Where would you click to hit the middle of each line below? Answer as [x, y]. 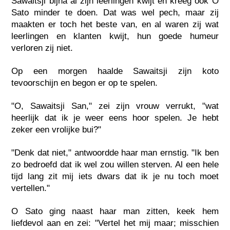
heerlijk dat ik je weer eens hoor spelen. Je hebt [115, 118]
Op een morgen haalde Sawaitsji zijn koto [115, 71]
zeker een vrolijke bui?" [56, 129]
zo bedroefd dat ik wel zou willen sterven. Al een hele [115, 164]
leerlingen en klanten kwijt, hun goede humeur [115, 36]
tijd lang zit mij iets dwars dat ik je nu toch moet [115, 176]
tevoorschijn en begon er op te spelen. [85, 83]
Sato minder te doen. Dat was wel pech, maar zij [115, 12]
